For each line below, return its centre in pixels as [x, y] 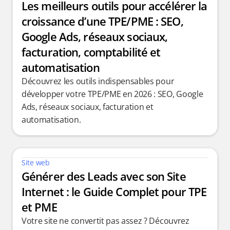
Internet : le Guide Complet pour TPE [114, 191]
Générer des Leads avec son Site [104, 176]
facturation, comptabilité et [91, 52]
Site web [36, 162]
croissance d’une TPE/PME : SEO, [102, 21]
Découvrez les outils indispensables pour [98, 81]
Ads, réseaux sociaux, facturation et [88, 107]
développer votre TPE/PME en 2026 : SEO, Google [112, 94]
